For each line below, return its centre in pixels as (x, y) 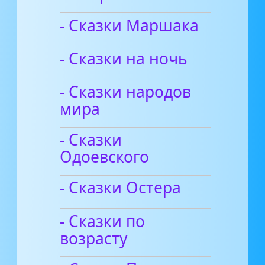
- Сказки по (103, 221)
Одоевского (105, 157)
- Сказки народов (126, 92)
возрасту (94, 238)
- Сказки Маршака (130, 25)
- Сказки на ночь (124, 58)
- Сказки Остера (121, 188)
